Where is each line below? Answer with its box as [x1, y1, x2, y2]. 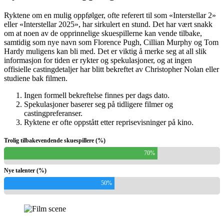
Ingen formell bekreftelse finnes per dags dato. [24, 91, 169, 100]
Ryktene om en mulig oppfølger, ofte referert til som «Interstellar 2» [4, 11, 216, 20]
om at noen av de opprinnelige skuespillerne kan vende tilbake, [4, 29, 202, 38]
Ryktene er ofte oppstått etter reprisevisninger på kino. [24, 118, 193, 127]
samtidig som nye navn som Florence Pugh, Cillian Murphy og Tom [4, 38, 218, 47]
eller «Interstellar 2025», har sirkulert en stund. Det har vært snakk [4, 20, 212, 29]
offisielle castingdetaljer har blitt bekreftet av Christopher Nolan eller [4, 65, 219, 74]
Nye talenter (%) [4, 167, 46, 174]
